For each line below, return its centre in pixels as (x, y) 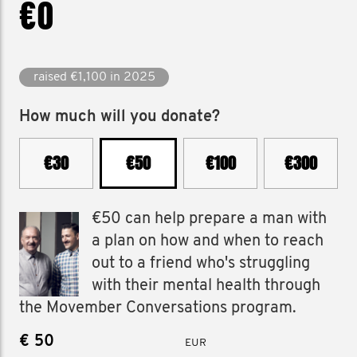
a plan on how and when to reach (208, 241)
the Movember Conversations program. (158, 308)
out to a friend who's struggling (201, 264)
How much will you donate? (120, 117)
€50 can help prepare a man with (210, 219)
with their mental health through (206, 286)
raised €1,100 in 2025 (94, 77)
